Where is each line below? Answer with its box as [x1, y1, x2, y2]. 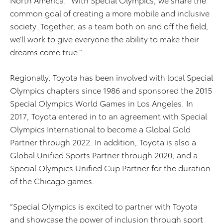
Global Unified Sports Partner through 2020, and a [10, 149, 198, 161]
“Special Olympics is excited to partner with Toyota [10, 200, 198, 212]
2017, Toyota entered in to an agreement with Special [10, 110, 207, 122]
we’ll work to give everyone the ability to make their [10, 33, 199, 45]
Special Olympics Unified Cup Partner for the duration [10, 162, 211, 174]
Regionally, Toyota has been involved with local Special [10, 71, 213, 83]
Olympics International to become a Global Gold [10, 123, 191, 135]
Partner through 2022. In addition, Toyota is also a [10, 136, 196, 148]
